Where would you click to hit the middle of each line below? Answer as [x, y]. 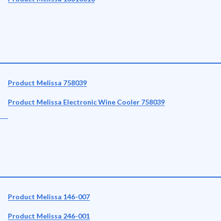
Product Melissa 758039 [47, 83]
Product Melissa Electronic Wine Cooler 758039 [86, 102]
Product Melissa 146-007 [49, 197]
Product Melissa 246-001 [49, 216]
